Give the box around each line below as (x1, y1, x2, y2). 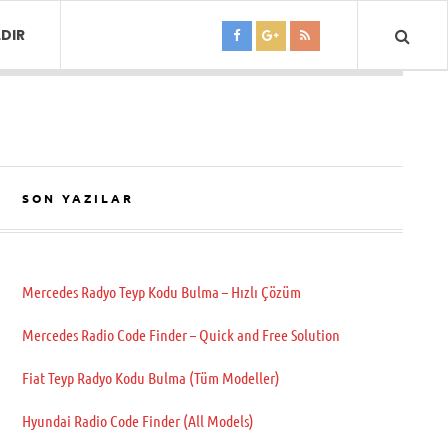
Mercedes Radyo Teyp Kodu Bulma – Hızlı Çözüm (21, 282, 301, 301)
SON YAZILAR (21, 190, 134, 206)
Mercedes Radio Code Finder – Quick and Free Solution (21, 325, 340, 344)
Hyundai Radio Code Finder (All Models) (21, 411, 254, 430)
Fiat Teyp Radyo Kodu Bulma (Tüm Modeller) (21, 368, 280, 387)
